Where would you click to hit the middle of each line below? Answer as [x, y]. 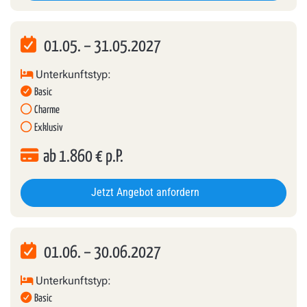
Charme [47, 110]
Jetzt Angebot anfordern [147, 192]
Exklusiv [49, 127]
